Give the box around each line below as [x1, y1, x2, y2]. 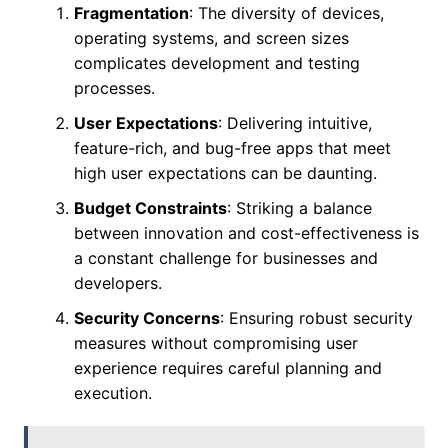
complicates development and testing [73, 53, 360, 74]
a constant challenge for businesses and [73, 248, 378, 269]
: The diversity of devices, [188, 3, 384, 24]
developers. [73, 273, 162, 294]
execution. [73, 383, 152, 404]
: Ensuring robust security [219, 308, 413, 329]
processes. [73, 78, 155, 99]
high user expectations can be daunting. [73, 163, 377, 184]
